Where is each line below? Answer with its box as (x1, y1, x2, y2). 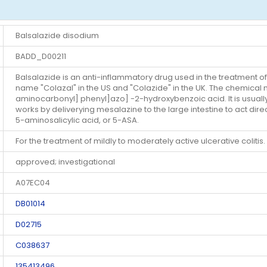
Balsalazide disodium (15, 30, 99, 42)
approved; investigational (15, 156, 115, 168)
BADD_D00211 (15, 51, 66, 63)
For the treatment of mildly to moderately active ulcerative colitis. (15, 135, 265, 147)
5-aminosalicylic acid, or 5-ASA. (15, 114, 139, 126)
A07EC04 (15, 177, 50, 189)
